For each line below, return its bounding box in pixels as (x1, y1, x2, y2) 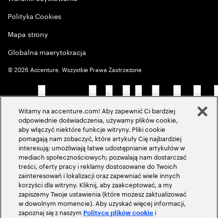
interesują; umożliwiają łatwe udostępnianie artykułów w (18, 142, 185, 152)
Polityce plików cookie (83, 210, 154, 216)
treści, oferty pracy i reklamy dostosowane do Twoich (18, 161, 178, 170)
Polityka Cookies (8, 10, 61, 21)
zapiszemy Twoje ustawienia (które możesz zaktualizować (18, 188, 187, 198)
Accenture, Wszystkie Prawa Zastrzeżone (28, 64, 142, 73)
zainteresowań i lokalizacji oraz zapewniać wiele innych (18, 170, 181, 180)
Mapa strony (8, 28, 49, 39)
